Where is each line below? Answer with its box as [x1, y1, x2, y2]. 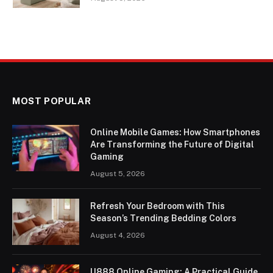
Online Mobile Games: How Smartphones [90, 127, 260, 138]
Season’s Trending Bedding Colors [90, 213, 236, 224]
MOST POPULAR [12, 96, 91, 107]
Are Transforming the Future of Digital [90, 140, 254, 150]
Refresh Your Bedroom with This [90, 201, 225, 211]
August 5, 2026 [90, 169, 145, 179]
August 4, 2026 [90, 231, 145, 240]
